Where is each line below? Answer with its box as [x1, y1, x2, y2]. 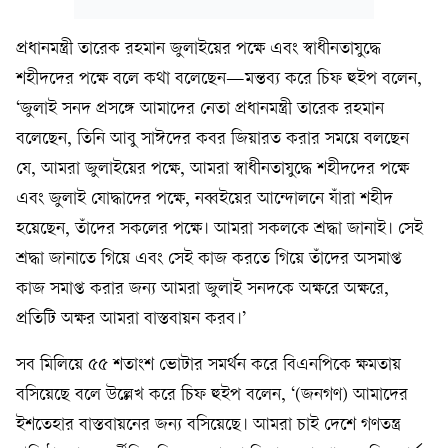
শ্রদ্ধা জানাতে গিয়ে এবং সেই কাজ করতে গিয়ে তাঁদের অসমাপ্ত [16, 250, 402, 269]
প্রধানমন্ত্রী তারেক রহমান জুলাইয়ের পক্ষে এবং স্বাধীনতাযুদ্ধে [16, 40, 381, 59]
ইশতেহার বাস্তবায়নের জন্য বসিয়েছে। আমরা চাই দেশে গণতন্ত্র [16, 416, 401, 435]
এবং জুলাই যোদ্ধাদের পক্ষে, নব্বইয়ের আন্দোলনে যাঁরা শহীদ [16, 190, 393, 209]
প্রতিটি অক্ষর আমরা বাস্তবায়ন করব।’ [16, 310, 246, 329]
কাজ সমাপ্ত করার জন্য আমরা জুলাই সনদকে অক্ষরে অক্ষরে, [16, 280, 389, 299]
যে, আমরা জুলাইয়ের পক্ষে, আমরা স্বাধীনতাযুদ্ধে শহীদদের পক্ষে [16, 160, 409, 179]
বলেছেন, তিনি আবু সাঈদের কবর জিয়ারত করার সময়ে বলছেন [16, 130, 409, 149]
